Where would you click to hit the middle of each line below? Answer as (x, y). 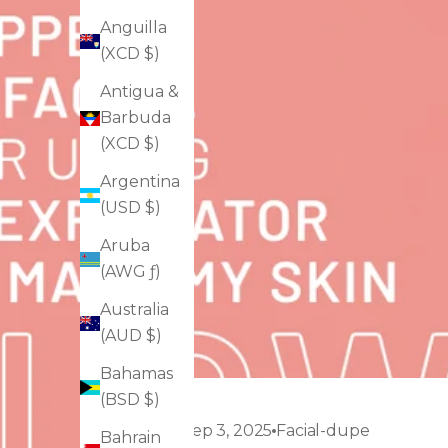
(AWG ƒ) (130, 272)
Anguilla (133, 28)
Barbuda (135, 118)
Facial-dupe (323, 430)
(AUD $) (131, 336)
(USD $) (130, 208)
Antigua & (139, 92)
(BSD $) (130, 400)
